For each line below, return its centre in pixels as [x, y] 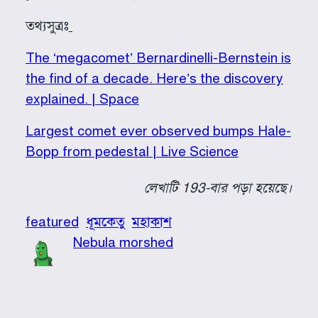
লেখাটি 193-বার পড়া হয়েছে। [219, 188]
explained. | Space [82, 99]
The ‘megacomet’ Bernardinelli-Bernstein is [158, 57]
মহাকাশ [152, 222]
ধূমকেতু [105, 222]
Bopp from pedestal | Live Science [132, 151]
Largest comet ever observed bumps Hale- [158, 131]
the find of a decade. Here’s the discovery [154, 78]
